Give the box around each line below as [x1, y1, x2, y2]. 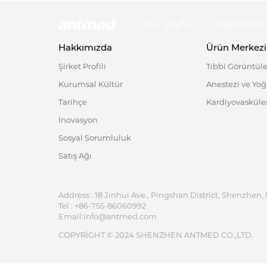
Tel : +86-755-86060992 [58, 201, 146, 211]
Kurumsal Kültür [58, 79, 123, 89]
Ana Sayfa [139, 18, 190, 30]
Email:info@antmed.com [58, 212, 157, 222]
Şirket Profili [58, 61, 106, 71]
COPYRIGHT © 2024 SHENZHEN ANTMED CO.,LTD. [58, 230, 253, 240]
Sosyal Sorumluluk [58, 132, 131, 142]
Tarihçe [58, 97, 87, 107]
